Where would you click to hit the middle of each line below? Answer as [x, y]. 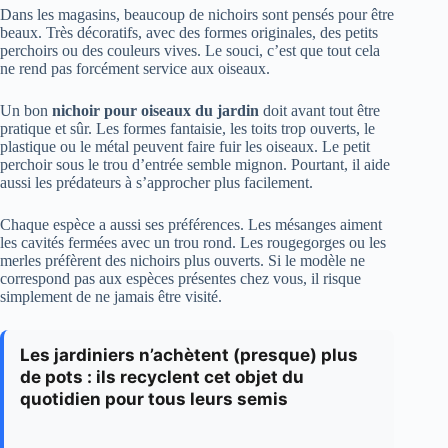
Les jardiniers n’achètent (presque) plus [189, 355]
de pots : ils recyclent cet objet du [162, 377]
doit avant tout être [319, 111]
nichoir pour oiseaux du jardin [155, 111]
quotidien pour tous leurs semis [154, 399]
